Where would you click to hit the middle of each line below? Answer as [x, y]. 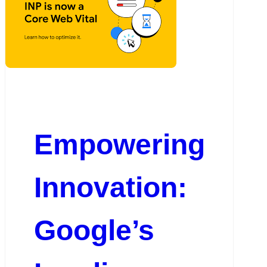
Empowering [119, 144]
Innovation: [110, 187]
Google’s [94, 230]
